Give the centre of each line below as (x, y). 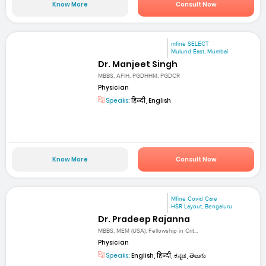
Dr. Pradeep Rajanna (144, 219)
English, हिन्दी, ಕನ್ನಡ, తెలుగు (168, 255)
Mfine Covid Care (194, 199)
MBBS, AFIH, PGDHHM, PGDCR (139, 76)
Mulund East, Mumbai (200, 51)
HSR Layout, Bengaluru (202, 206)
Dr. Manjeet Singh (138, 64)
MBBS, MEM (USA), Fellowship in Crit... (148, 231)
